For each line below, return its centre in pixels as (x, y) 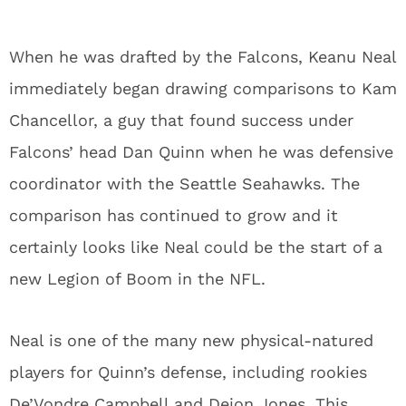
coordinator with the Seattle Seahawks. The (184, 184)
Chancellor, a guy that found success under (181, 120)
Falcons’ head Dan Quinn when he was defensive (201, 152)
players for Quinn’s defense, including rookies (188, 372)
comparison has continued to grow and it (174, 215)
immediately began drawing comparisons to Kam (203, 88)
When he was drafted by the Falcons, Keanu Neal (203, 57)
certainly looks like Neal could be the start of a (196, 247)
